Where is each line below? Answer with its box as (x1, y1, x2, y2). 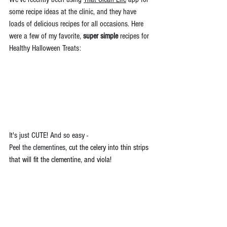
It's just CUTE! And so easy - (9, 131, 90, 140)
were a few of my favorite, (9, 31, 83, 41)
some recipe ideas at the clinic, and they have (9, 7, 138, 16)
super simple (83, 31, 118, 41)
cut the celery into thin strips (69, 143, 150, 153)
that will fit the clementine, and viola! (9, 155, 111, 165)
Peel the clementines (9, 143, 65, 153)
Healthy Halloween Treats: (9, 44, 81, 53)
